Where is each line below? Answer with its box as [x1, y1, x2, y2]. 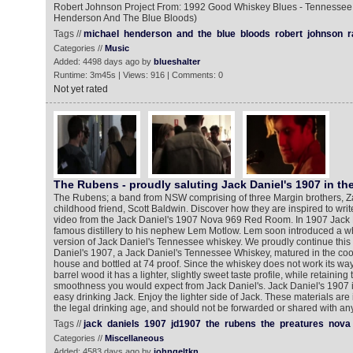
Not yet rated [53, 84, 108, 95]
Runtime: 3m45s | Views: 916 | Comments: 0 [53, 70, 223, 80]
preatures [279, 318, 324, 329]
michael [83, 28, 119, 39]
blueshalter [153, 57, 200, 66]
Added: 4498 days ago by [53, 57, 154, 66]
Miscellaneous [104, 333, 164, 343]
